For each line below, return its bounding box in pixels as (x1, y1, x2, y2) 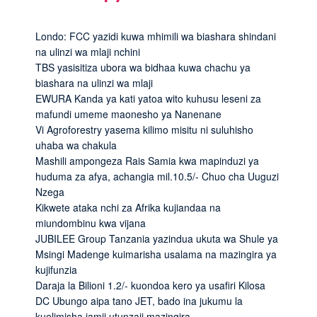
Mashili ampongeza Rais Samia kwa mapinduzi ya (35, 153, 259, 168)
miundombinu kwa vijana (35, 215, 146, 230)
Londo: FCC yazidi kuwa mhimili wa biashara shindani (35, 28, 276, 43)
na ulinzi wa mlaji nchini (35, 44, 140, 59)
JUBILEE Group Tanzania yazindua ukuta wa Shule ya (35, 231, 278, 246)
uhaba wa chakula (35, 137, 117, 152)
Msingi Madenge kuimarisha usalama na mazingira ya (35, 246, 277, 261)
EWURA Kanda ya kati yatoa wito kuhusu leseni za (35, 91, 261, 105)
